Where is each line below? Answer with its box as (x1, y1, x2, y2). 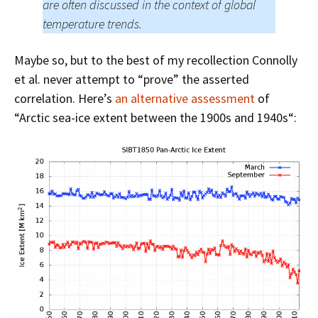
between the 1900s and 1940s (131, 109, 288, 126)
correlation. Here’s (14, 90, 115, 107)
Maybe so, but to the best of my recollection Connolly (14, 52, 297, 69)
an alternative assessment (115, 90, 255, 107)
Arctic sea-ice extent (19, 109, 128, 126)
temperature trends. (43, 16, 142, 33)
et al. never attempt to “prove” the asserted (14, 71, 249, 88)
